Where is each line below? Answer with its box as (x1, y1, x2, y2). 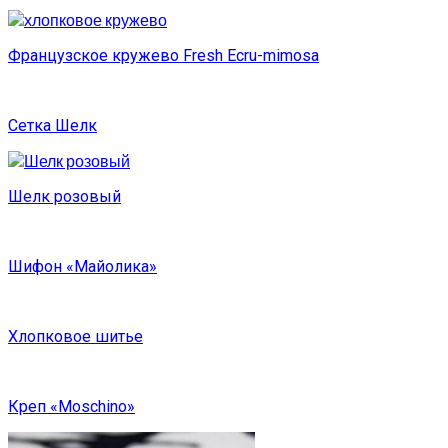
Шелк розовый (8, 187, 121, 207)
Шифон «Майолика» (8, 257, 157, 277)
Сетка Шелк (8, 116, 97, 136)
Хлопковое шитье (8, 327, 143, 347)
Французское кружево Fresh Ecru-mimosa (8, 46, 319, 66)
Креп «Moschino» (8, 397, 135, 417)
